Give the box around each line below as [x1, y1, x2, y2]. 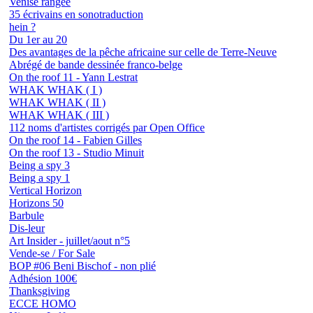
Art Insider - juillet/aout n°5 [9, 235, 130, 247]
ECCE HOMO [9, 298, 76, 310]
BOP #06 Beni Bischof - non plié [9, 260, 156, 272]
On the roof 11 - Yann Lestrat [9, 71, 138, 84]
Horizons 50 [9, 197, 64, 210]
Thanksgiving [9, 285, 70, 298]
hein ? [9, 21, 36, 34]
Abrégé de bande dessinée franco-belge [9, 59, 182, 71]
